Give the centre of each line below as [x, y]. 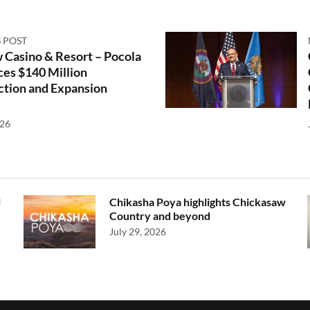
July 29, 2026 [138, 232]
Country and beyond [160, 216]
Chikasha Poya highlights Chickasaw [198, 202]
